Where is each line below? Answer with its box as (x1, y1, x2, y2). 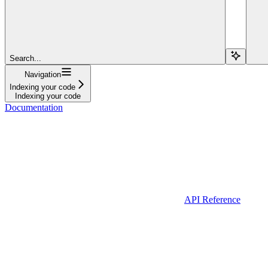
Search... (10, 53, 41, 63)
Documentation (5, 102, 63, 112)
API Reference (184, 194, 240, 205)
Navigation (24, 69, 61, 79)
